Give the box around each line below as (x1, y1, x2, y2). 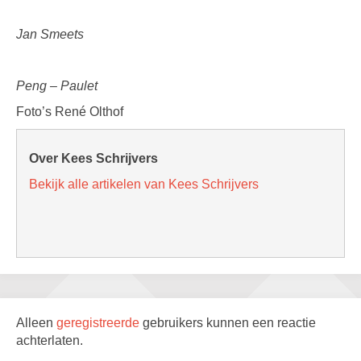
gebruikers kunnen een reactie (143, 316, 316, 330)
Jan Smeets (16, 27, 84, 41)
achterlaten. (16, 334, 83, 347)
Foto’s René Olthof (16, 105, 123, 118)
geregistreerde (56, 316, 143, 330)
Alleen (16, 316, 56, 330)
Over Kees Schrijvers (29, 151, 158, 165)
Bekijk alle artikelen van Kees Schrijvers (29, 177, 259, 191)
